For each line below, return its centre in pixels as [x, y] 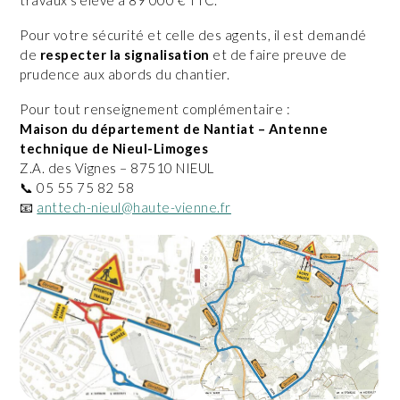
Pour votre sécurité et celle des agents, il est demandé [193, 34]
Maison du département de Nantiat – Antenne [174, 128]
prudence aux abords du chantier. [125, 74]
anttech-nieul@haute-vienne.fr [134, 207]
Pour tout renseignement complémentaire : [155, 108]
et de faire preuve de [278, 54]
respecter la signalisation [125, 54]
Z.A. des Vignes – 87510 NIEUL [117, 167]
